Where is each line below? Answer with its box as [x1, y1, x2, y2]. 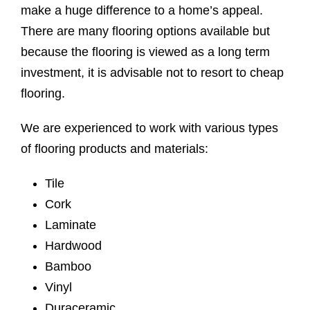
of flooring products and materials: [21, 141, 208, 156]
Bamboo [45, 259, 91, 273]
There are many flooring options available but [21, 24, 270, 38]
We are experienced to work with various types [21, 120, 278, 135]
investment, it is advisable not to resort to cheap [21, 65, 284, 80]
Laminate [45, 217, 96, 232]
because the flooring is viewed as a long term [21, 44, 270, 59]
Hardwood [45, 238, 102, 253]
